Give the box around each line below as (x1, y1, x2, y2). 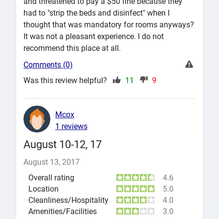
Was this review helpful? (23, 75, 109, 85)
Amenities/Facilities (28, 206, 97, 216)
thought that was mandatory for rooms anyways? (23, 20, 194, 29)
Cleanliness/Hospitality (28, 195, 109, 205)
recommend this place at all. (23, 43, 121, 53)
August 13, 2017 (23, 157, 80, 167)
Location (28, 184, 59, 194)
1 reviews (55, 122, 88, 131)
